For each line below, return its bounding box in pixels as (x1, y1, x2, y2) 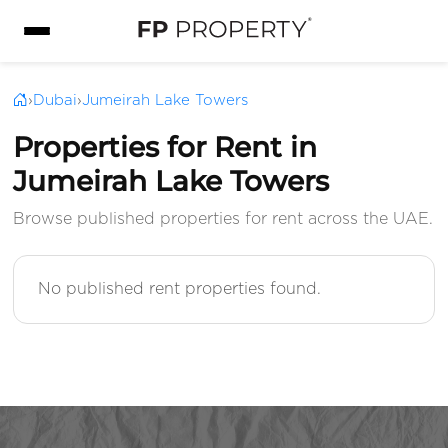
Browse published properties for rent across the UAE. (13, 211, 434, 228)
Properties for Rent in (13, 130, 318, 165)
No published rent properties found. (38, 281, 322, 298)
